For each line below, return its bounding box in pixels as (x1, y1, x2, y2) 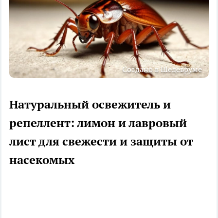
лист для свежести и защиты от (9, 133, 193, 149)
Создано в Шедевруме (122, 64, 202, 74)
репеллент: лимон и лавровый (9, 115, 187, 130)
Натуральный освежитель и (9, 96, 171, 112)
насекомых (9, 152, 74, 167)
